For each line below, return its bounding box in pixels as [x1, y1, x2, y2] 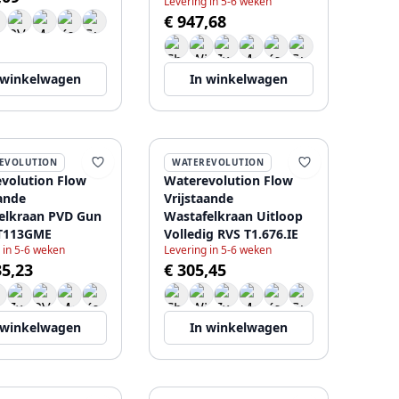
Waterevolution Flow [164, 172, 293, 189]
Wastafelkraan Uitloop [164, 208, 303, 224]
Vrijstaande [164, 190, 233, 207]
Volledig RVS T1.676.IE [164, 225, 298, 242]
